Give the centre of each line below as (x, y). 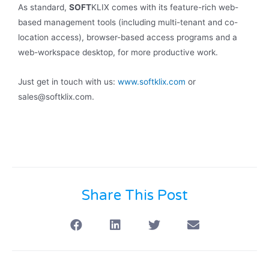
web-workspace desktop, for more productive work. (118, 53)
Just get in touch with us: (68, 82)
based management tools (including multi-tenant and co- (128, 23)
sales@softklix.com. (56, 97)
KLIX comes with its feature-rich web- (165, 8)
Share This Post (134, 196)
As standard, (44, 8)
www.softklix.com (152, 82)
